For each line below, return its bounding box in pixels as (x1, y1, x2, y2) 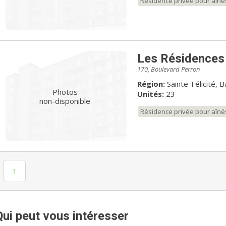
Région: (137, 78, 165, 89)
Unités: (137, 88, 164, 99)
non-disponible (39, 95, 91, 106)
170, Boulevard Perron (137, 64, 200, 74)
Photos (52, 86, 78, 97)
